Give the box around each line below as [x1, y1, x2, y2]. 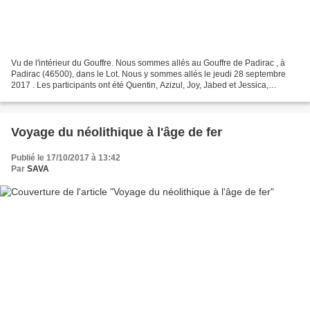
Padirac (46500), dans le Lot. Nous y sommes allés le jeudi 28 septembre [11, 69, 286, 80]
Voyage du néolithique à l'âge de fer [11, 125, 222, 140]
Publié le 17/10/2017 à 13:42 [11, 153, 120, 163]
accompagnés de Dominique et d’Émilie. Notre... [11, 91, 192, 102]
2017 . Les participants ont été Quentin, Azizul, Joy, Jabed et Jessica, [11, 80, 268, 91]
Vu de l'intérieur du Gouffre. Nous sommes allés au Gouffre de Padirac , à [11, 58, 285, 69]
